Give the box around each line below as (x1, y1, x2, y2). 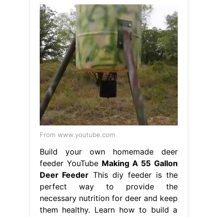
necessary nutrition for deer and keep (39, 193, 178, 203)
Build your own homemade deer (39, 147, 178, 157)
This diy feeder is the (89, 170, 178, 180)
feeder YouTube (39, 158, 102, 169)
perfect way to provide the (39, 182, 178, 192)
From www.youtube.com (39, 131, 115, 139)
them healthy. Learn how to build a (39, 205, 178, 215)
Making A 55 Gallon (101, 158, 178, 169)
